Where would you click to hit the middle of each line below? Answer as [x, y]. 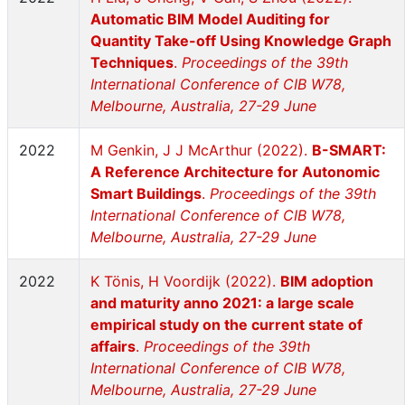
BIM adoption [327, 281]
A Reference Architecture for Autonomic [235, 172]
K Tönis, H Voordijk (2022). [185, 281]
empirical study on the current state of [226, 325]
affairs [113, 346]
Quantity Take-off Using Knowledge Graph [241, 41]
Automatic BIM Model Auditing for [210, 19]
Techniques [132, 62]
